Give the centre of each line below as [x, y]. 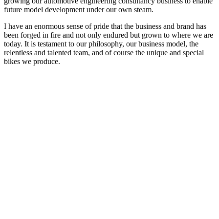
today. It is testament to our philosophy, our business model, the [101, 44]
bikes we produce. [32, 61]
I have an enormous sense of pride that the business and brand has [105, 26]
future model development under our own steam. [79, 9]
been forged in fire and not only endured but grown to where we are [109, 35]
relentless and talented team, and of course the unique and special [104, 52]
